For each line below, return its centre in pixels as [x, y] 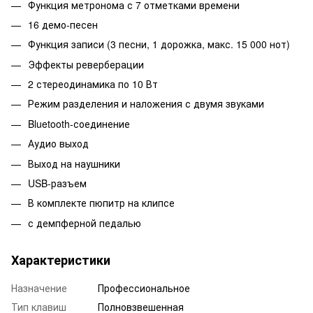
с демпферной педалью [85, 223]
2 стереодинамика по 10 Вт [93, 84]
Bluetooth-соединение [79, 123]
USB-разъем [57, 183]
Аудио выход [58, 144]
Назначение [39, 287]
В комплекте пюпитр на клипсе [101, 203]
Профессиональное [144, 287]
